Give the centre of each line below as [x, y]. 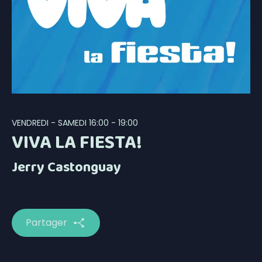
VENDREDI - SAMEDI [49, 123]
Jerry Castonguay [66, 168]
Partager [46, 223]
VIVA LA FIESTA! [77, 143]
